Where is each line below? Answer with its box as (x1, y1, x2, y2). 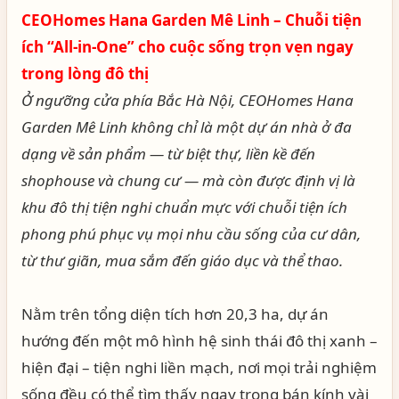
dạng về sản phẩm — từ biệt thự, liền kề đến (21, 143, 315, 164)
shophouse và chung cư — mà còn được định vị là (21, 170, 355, 191)
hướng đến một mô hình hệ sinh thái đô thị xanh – (21, 330, 378, 351)
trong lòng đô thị (21, 63, 149, 84)
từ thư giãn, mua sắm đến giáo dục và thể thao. (21, 250, 343, 271)
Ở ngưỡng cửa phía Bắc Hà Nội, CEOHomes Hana (21, 90, 354, 110)
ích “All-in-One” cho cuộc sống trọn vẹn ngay (21, 37, 354, 57)
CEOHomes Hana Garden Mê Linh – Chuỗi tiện (21, 10, 362, 30)
